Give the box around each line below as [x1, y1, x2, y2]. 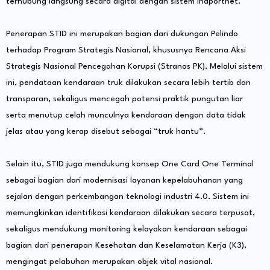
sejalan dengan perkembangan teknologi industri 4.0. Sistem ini [6, 192, 249, 201]
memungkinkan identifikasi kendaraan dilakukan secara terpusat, [6, 208, 255, 217]
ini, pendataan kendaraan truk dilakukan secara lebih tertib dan [6, 78, 251, 87]
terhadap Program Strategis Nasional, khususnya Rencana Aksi [6, 45, 246, 54]
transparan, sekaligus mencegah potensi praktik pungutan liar [6, 94, 243, 103]
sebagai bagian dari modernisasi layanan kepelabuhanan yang [6, 175, 243, 184]
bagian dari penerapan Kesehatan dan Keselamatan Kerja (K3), [6, 240, 246, 250]
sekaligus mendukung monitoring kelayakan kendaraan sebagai [6, 224, 247, 233]
